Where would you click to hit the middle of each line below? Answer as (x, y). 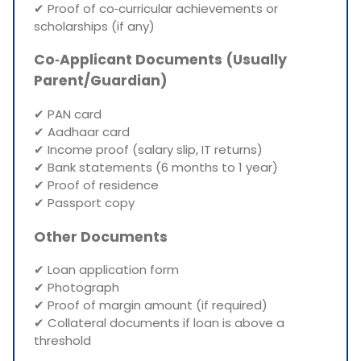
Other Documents (101, 237)
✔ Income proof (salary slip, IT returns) (148, 150)
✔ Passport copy (84, 203)
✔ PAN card (68, 114)
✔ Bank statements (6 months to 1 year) (156, 168)
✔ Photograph (77, 288)
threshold (62, 341)
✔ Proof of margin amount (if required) (151, 305)
